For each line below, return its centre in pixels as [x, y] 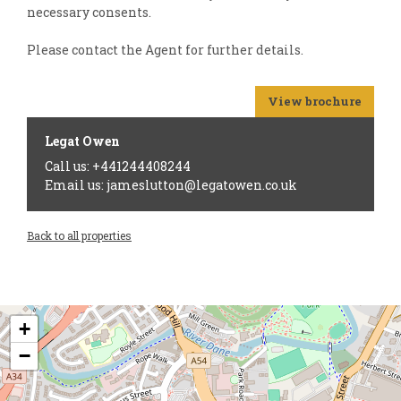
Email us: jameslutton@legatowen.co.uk [171, 185]
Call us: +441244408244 [118, 166]
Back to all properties [79, 236]
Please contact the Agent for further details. [165, 50]
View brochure [315, 102]
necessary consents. [89, 13]
